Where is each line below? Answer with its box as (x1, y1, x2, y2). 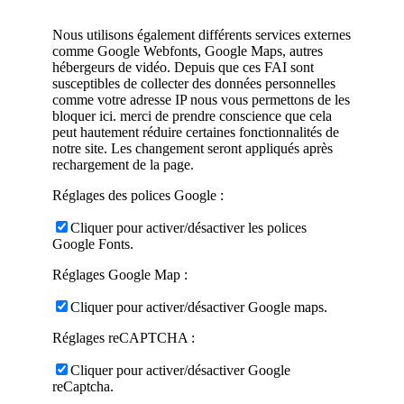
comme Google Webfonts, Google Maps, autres (52, 43, 323, 60)
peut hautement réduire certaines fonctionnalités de (52, 124, 339, 141)
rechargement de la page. (52, 157, 194, 173)
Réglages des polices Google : (52, 188, 224, 204)
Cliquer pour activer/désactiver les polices (70, 220, 307, 236)
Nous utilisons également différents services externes (52, 27, 351, 43)
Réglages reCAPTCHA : (52, 330, 195, 346)
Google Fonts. (52, 236, 133, 252)
